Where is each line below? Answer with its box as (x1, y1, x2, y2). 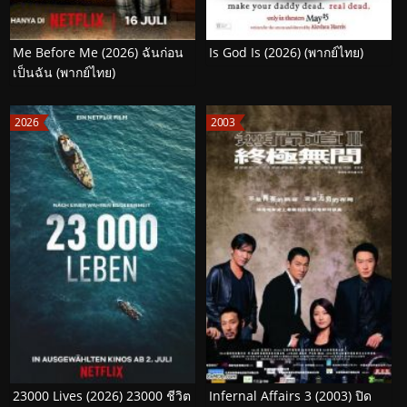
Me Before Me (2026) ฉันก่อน (13, 44, 184, 62)
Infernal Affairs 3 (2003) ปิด (209, 387, 372, 405)
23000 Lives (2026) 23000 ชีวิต (13, 387, 191, 405)
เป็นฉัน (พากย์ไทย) (13, 64, 115, 82)
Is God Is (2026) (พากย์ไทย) (209, 44, 363, 62)
